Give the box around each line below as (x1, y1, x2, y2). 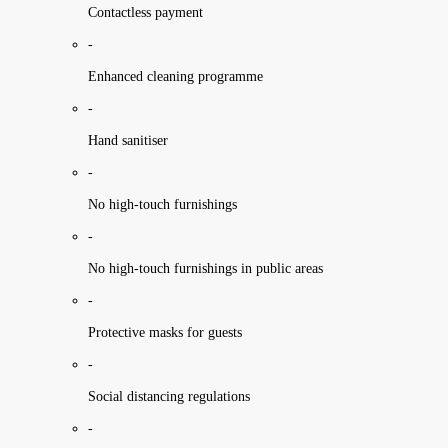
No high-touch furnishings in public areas (88, 260, 323, 276)
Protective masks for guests (88, 324, 242, 340)
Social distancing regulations (88, 388, 250, 404)
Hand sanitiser (88, 132, 168, 148)
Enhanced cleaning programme (88, 68, 263, 84)
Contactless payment (88, 4, 203, 20)
